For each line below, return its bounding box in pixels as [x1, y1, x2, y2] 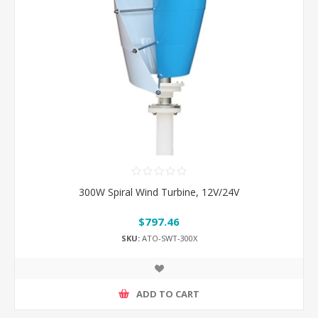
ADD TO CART [136, 287, 199, 301]
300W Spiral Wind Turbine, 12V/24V [79, 185, 239, 199]
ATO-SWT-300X [139, 232, 197, 243]
